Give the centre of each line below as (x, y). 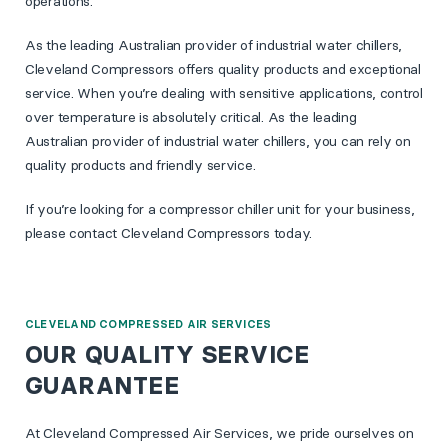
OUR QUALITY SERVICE (167, 355)
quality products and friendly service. (140, 165)
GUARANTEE (102, 386)
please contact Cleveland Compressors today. (168, 233)
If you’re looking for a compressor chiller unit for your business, (220, 209)
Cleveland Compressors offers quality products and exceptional (223, 69)
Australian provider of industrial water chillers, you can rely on (218, 141)
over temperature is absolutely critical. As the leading (191, 117)
